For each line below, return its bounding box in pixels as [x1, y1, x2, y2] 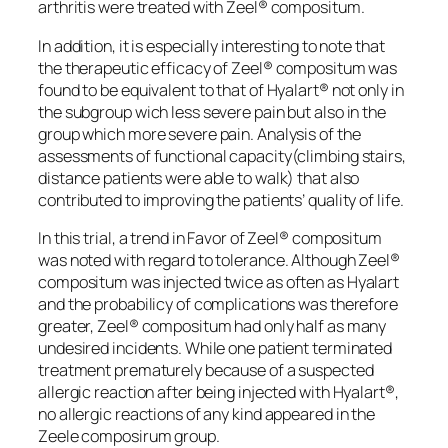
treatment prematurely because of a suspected [38, 358, 374, 381]
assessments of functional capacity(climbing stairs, [38, 144, 406, 167]
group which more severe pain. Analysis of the [38, 122, 361, 145]
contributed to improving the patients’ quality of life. [38, 188, 404, 211]
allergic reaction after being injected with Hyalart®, [38, 380, 399, 403]
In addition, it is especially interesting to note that [38, 34, 385, 57]
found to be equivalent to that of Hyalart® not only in [38, 78, 404, 101]
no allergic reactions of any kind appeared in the [38, 402, 376, 425]
